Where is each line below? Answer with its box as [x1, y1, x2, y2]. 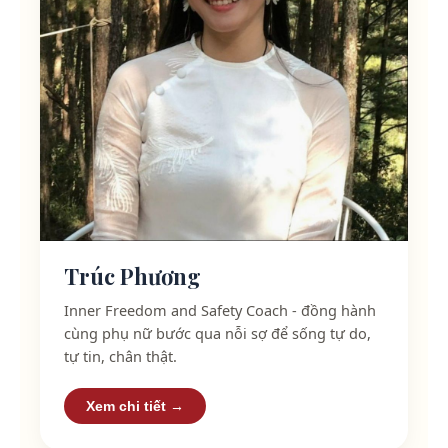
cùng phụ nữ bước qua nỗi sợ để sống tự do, [64, 322, 371, 343]
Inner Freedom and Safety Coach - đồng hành [64, 299, 376, 320]
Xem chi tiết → [86, 397, 184, 414]
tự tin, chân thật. [64, 345, 177, 366]
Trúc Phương [64, 260, 201, 291]
